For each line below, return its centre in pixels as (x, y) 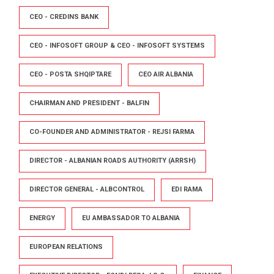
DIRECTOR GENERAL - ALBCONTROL (87, 189)
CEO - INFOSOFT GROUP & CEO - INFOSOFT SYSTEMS (117, 45)
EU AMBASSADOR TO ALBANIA (131, 218)
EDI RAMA (187, 189)
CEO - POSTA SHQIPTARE (70, 74)
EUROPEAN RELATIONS (66, 246)
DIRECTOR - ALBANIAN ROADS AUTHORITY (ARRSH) (113, 160)
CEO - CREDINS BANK (64, 17)
